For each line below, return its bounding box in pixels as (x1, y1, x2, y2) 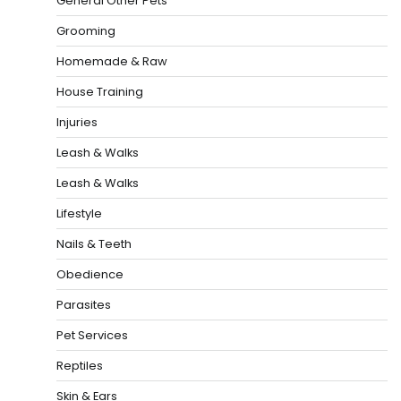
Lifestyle (56, 205, 102, 223)
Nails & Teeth (56, 235, 132, 253)
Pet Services (56, 327, 128, 345)
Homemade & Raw (56, 53, 167, 71)
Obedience (56, 266, 124, 284)
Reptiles (56, 357, 103, 375)
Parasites (56, 296, 111, 314)
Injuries (56, 114, 98, 132)
